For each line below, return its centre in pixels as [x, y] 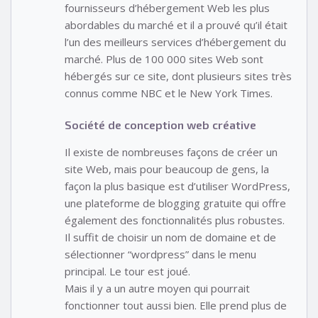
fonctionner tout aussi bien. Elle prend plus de [176, 305]
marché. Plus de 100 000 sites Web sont [164, 59]
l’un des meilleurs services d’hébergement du [175, 42]
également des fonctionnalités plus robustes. [175, 220]
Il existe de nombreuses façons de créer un [171, 152]
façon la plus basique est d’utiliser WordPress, [177, 186]
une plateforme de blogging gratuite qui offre [175, 203]
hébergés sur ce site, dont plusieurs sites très [178, 76]
